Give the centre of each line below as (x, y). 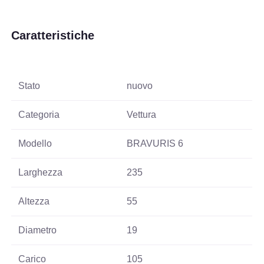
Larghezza (41, 172)
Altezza (34, 201)
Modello (35, 143)
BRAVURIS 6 (155, 143)
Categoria (39, 114)
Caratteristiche (53, 35)
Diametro (38, 230)
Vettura (142, 114)
